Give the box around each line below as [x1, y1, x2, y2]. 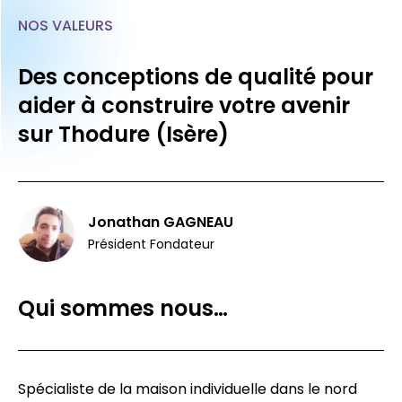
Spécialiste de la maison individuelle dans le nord [18, 378, 357, 399]
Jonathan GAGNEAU [88, 211, 233, 232]
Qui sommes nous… [18, 293, 228, 323]
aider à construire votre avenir [18, 90, 350, 120]
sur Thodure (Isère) [18, 118, 229, 149]
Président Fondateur [88, 234, 214, 253]
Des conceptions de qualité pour [18, 61, 373, 92]
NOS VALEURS [18, 14, 113, 36]
